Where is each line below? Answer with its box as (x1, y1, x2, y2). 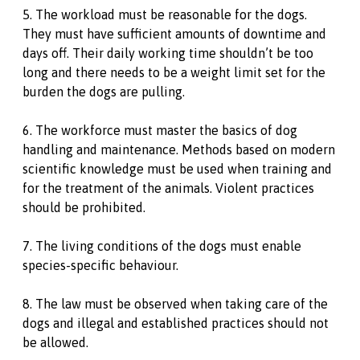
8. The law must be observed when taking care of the (22, 297, 328, 311)
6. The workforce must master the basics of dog (22, 123, 297, 137)
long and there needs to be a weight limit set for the (22, 65, 325, 80)
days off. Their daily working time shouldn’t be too (22, 46, 313, 60)
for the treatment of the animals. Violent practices (22, 181, 314, 195)
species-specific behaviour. (22, 258, 178, 272)
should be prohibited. (22, 200, 145, 215)
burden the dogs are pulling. (22, 84, 185, 99)
